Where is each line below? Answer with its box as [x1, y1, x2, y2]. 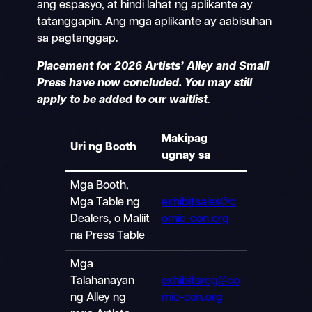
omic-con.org [161, 213, 229, 225]
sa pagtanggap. [36, 33, 118, 45]
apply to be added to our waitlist [36, 94, 208, 106]
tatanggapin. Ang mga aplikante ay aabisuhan [36, 16, 272, 28]
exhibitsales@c [161, 196, 236, 208]
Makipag [161, 133, 208, 145]
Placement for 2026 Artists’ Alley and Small [36, 61, 269, 72]
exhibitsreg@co [161, 275, 240, 287]
